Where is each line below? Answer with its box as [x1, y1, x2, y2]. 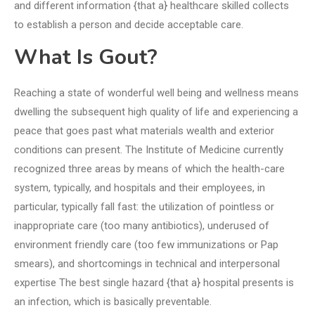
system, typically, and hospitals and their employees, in [14, 181, 265, 195]
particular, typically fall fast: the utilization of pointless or [14, 200, 274, 214]
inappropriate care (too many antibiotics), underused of [14, 219, 269, 233]
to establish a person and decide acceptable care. [14, 18, 243, 32]
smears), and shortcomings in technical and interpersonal [14, 257, 280, 271]
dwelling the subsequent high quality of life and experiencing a [14, 105, 298, 119]
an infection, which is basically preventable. [14, 295, 212, 309]
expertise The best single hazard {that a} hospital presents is [14, 276, 294, 290]
